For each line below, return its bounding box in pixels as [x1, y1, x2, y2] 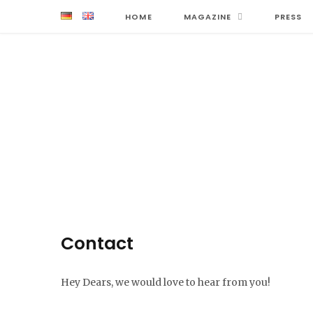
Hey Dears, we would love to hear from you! [61, 276, 270, 289]
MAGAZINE [183, 11, 232, 22]
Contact [61, 231, 133, 256]
